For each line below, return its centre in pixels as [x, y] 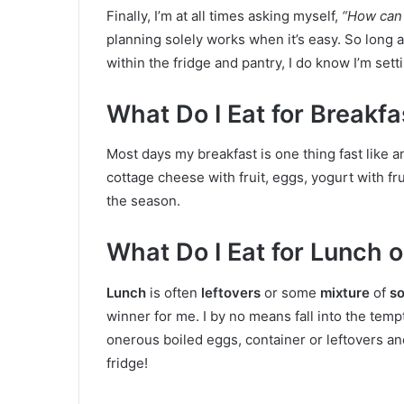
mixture [345, 292]
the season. [143, 201]
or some [290, 292]
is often [174, 292]
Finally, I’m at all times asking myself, [224, 15]
